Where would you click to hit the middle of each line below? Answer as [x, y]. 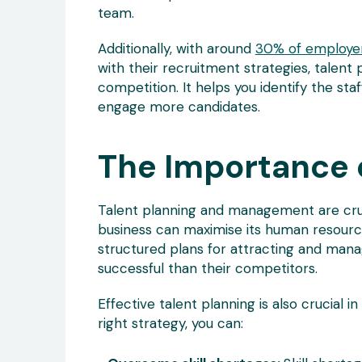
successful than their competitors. [207, 268]
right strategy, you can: [170, 323]
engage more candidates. [179, 107]
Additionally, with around [176, 48]
